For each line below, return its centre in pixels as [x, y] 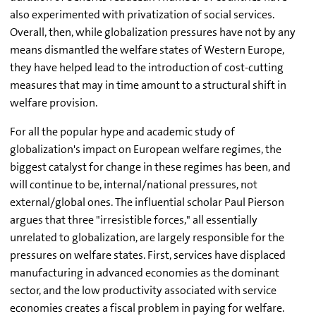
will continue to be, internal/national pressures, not [134, 184]
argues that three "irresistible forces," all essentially [134, 219]
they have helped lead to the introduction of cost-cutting [147, 67]
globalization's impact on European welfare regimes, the [146, 149]
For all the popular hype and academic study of [122, 131]
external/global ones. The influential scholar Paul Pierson [147, 202]
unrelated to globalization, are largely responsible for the [147, 237]
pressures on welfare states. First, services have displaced [148, 255]
